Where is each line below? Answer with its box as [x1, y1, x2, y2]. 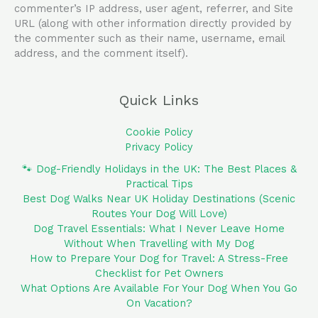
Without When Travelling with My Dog [64, 237, 254, 251]
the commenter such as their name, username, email [14, 32, 285, 45]
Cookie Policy [125, 126, 193, 139]
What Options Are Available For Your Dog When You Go [21, 282, 297, 295]
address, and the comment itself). [14, 47, 188, 60]
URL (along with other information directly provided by [14, 17, 292, 31]
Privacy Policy [125, 141, 193, 154]
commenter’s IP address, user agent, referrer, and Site [14, 2, 293, 16]
